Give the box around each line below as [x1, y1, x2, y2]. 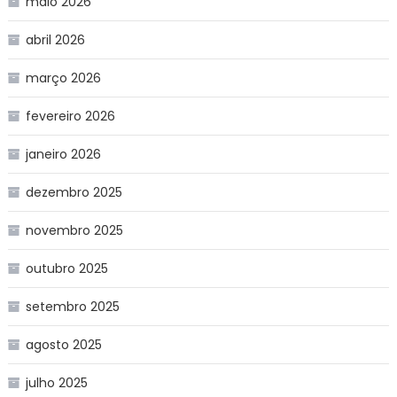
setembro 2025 [25, 297, 120, 315]
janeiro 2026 [25, 144, 101, 163]
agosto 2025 [25, 335, 102, 354]
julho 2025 [25, 373, 88, 392]
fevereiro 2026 [25, 106, 115, 125]
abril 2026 [25, 30, 85, 49]
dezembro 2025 [25, 183, 122, 201]
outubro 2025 [25, 259, 108, 277]
